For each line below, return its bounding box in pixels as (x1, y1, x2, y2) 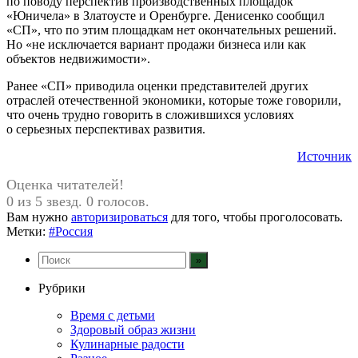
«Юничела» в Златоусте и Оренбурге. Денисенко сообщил (6, 8, 324, 22)
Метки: (6, 224, 49, 238)
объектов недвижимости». (6, 51, 150, 66)
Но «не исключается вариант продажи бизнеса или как (6, 37, 306, 51)
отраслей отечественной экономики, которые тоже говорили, (6, 93, 341, 107)
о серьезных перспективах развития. (6, 121, 205, 136)
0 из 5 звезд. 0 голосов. (6, 193, 149, 209)
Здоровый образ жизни (70, 322, 196, 336)
